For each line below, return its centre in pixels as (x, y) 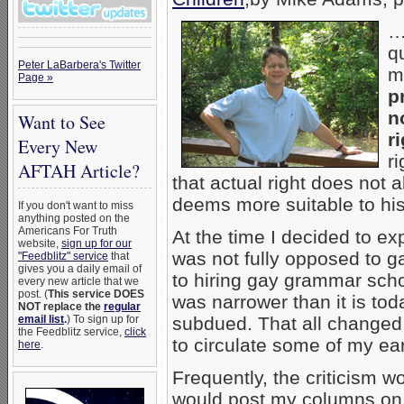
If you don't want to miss (76, 206)
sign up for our (96, 243)
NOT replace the (61, 307)
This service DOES (96, 294)
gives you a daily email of (80, 269)
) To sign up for (103, 319)
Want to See (62, 122)
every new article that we (78, 281)
